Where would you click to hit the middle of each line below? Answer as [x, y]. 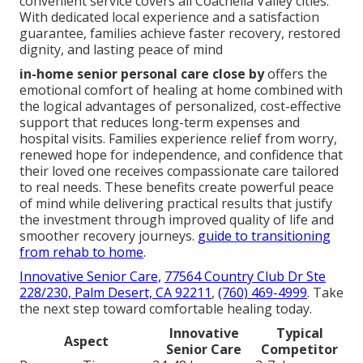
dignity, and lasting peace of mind [121, 49]
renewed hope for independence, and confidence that [181, 154]
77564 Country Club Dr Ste [245, 276]
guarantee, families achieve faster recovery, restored [180, 33]
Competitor [299, 349]
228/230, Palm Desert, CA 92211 [115, 292]
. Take [325, 292]
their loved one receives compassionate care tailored [179, 171]
